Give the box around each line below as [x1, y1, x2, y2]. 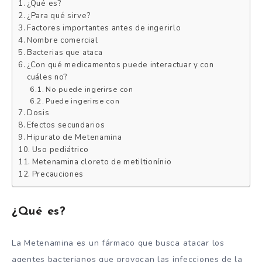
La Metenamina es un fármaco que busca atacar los [12, 237, 225, 249]
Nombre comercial [27, 35, 98, 46]
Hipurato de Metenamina [27, 132, 122, 143]
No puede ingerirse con [46, 84, 133, 94]
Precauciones [32, 168, 84, 180]
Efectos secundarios [27, 119, 105, 130]
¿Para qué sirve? [27, 10, 91, 21]
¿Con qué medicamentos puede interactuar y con [27, 59, 214, 70]
